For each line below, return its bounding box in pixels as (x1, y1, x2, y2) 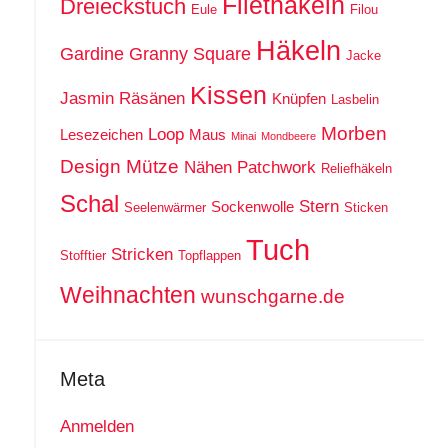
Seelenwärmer (123, 199, 206, 215)
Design (59, 155, 121, 177)
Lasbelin (330, 91, 379, 107)
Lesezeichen (59, 125, 143, 143)
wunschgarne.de (200, 285, 345, 307)
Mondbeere (260, 129, 316, 142)
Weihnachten (59, 281, 196, 308)
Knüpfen (271, 89, 326, 107)
